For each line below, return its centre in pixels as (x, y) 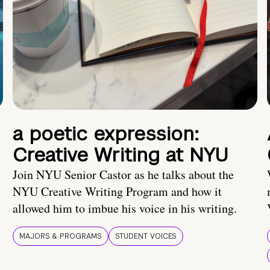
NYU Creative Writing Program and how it (117, 192)
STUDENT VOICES (146, 237)
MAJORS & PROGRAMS (61, 237)
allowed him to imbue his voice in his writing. (125, 209)
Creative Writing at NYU (121, 155)
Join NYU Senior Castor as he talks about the (123, 175)
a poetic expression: (106, 134)
